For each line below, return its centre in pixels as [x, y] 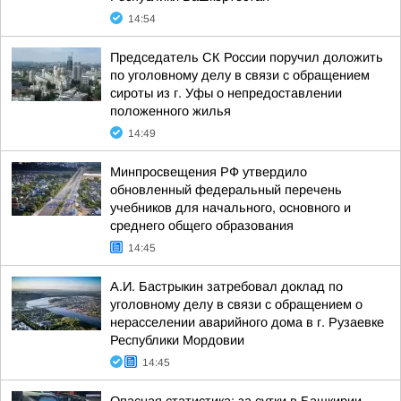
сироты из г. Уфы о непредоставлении [226, 93]
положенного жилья [171, 111]
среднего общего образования [202, 226]
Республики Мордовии [177, 340]
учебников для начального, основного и [230, 208]
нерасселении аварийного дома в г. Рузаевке [247, 322]
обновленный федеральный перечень [226, 190]
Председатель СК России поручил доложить [247, 57]
